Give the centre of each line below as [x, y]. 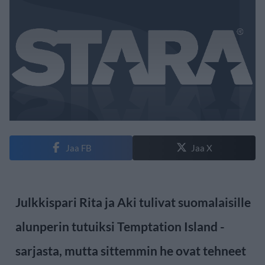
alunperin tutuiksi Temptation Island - [120, 226]
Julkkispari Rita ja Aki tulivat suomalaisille [133, 202]
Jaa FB [78, 148]
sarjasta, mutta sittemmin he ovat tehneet [131, 250]
